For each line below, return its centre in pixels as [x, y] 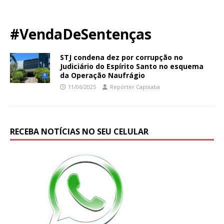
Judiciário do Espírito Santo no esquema [132, 66]
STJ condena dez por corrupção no [121, 57]
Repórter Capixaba [135, 86]
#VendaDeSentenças [81, 34]
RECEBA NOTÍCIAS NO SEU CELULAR [79, 131]
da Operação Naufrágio [102, 75]
